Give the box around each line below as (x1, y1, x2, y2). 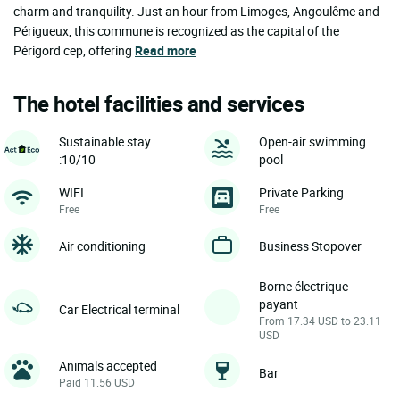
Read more (135, 41, 196, 59)
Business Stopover (259, 237, 362, 255)
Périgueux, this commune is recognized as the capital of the (13, 21, 339, 39)
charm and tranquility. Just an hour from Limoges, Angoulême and (13, 2, 379, 20)
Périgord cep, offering (13, 41, 135, 59)
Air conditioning (59, 237, 146, 255)
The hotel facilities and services (13, 88, 304, 118)
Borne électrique (259, 277, 348, 295)
